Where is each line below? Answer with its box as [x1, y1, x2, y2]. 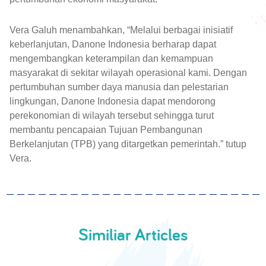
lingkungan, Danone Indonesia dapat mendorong [9, 96, 216, 107]
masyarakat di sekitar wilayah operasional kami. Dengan [9, 68, 247, 78]
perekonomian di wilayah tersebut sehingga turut [9, 110, 214, 121]
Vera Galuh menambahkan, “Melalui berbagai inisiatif [9, 25, 233, 36]
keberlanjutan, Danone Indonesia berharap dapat [9, 39, 216, 50]
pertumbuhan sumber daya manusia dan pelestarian [9, 82, 229, 93]
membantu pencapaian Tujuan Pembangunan [9, 125, 202, 135]
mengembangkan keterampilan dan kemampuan [9, 53, 213, 64]
